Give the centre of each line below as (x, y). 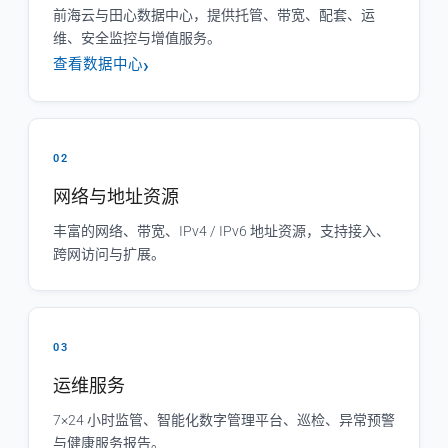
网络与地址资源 (116, 196)
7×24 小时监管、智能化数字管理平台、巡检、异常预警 (224, 420)
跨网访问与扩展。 (109, 254)
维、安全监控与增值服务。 (137, 38)
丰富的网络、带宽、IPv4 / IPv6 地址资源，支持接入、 (221, 231)
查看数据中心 (98, 64)
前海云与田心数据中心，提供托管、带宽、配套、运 (214, 15)
